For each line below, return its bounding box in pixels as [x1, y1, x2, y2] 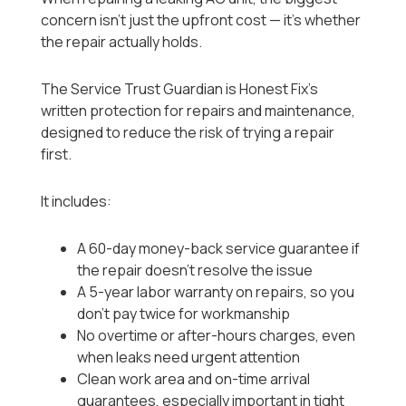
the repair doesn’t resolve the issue [77, 260, 314, 281]
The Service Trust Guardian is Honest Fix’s [41, 79, 319, 100]
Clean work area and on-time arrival [77, 369, 311, 390]
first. [41, 144, 72, 165]
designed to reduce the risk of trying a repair [41, 122, 335, 143]
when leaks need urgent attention [77, 347, 301, 368]
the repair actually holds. [41, 32, 203, 53]
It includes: [41, 191, 112, 212]
